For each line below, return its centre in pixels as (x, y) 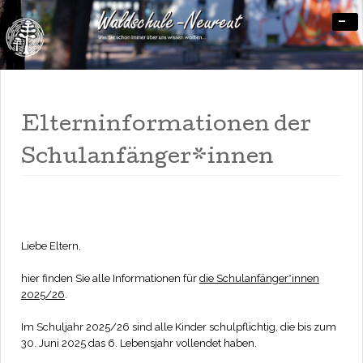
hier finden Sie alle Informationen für (110, 278)
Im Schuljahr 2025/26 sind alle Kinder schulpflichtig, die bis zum (179, 327)
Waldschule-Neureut (168, 55)
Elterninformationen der (166, 126)
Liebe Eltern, (51, 246)
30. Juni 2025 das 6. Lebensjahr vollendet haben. (139, 343)
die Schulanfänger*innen (259, 278)
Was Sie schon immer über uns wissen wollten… (188, 45)
